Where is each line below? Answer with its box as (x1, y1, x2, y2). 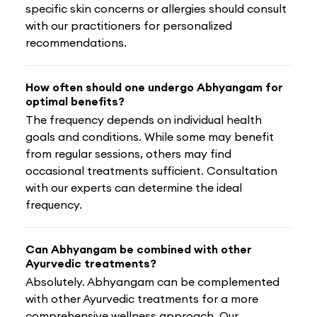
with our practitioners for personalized (25, 18, 232, 33)
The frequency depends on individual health (25, 112, 262, 127)
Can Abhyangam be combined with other (25, 241, 252, 256)
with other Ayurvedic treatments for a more (25, 291, 258, 306)
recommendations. (25, 35, 127, 50)
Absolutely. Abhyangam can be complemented (25, 274, 279, 289)
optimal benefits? (25, 93, 125, 108)
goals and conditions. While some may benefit (25, 129, 274, 144)
